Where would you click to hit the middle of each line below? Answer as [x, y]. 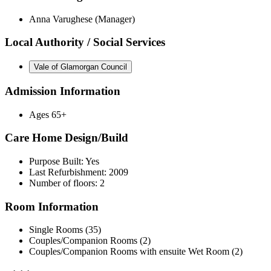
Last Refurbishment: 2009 [79, 172]
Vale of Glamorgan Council [80, 67]
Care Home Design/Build [67, 138]
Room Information [52, 206]
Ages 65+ [48, 114]
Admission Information [63, 91]
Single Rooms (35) [65, 230]
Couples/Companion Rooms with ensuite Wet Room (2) [136, 252]
